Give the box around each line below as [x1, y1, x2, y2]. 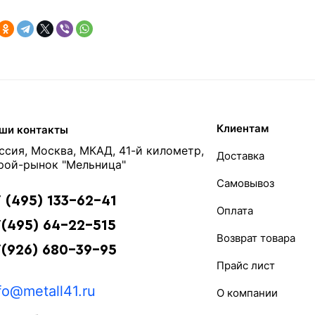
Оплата [216, 204, 253, 217]
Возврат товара [216, 231, 295, 245]
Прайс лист [216, 259, 275, 272]
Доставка [216, 149, 264, 162]
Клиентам [216, 122, 269, 135]
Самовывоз [216, 176, 274, 190]
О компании [216, 286, 278, 300]
